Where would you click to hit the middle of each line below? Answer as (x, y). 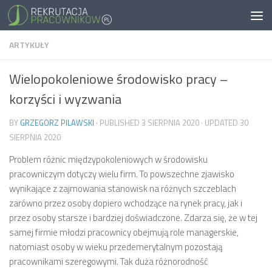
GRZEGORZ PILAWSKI (57, 123)
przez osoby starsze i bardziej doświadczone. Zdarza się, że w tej (133, 218)
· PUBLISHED (119, 123)
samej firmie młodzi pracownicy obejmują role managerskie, (124, 232)
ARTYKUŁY (29, 45)
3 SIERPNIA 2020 (170, 123)
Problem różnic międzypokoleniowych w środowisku (108, 159)
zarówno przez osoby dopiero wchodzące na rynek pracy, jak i (126, 203)
